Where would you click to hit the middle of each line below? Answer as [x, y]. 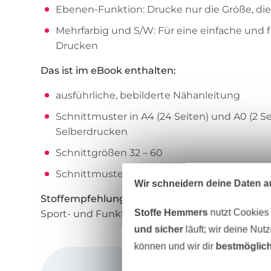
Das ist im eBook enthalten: [109, 71]
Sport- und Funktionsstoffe [107, 214]
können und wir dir [175, 246]
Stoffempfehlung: [85, 199]
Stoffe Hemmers [171, 212]
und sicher [158, 229]
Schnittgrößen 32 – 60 [109, 153]
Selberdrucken [92, 132]
